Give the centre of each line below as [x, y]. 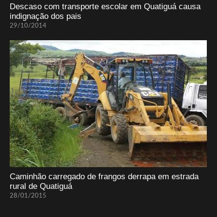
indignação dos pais [46, 16]
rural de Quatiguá [41, 186]
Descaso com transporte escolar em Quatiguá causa [105, 6]
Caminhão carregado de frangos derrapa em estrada [104, 177]
